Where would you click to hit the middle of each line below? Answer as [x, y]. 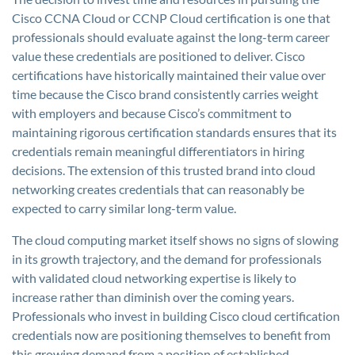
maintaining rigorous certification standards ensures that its [174, 132]
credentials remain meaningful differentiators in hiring [158, 151]
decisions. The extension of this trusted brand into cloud [164, 170]
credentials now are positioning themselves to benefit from [171, 335]
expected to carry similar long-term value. [124, 208]
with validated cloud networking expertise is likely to [154, 278]
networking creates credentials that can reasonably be [158, 189]
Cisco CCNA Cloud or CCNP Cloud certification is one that [171, 18]
